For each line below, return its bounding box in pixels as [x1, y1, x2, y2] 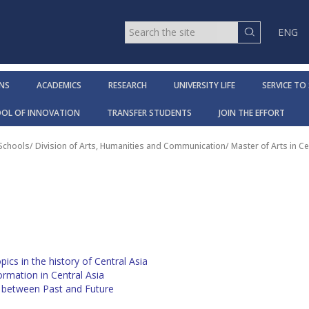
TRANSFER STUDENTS [107, 107, 192, 119]
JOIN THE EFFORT [219, 107, 285, 119]
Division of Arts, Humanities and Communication [35, 140, 226, 152]
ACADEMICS [36, 79, 81, 92]
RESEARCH [108, 79, 147, 92]
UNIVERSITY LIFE [173, 79, 235, 92]
